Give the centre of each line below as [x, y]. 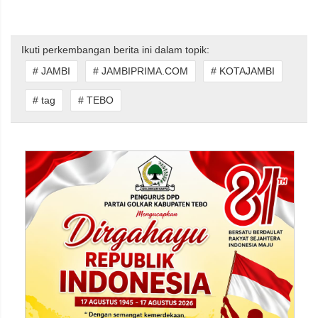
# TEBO [96, 100]
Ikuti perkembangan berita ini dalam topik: [115, 50]
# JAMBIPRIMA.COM [141, 71]
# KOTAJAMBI [243, 71]
